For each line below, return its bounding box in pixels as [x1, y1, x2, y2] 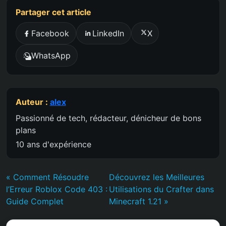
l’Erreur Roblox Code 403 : [6, 184, 107, 194]
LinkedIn [92, 28, 124, 39]
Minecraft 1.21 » [109, 196, 169, 206]
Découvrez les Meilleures [109, 172, 205, 182]
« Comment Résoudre [6, 172, 89, 182]
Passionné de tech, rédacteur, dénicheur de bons [15, 112, 201, 123]
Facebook [31, 28, 70, 39]
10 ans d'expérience [15, 139, 91, 149]
